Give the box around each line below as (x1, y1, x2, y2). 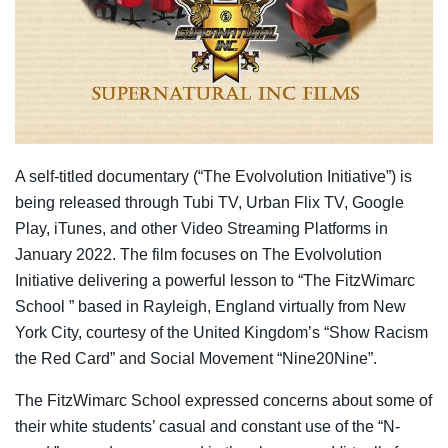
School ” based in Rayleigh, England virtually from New (15, 297, 406, 315)
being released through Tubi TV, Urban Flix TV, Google (15, 193, 404, 211)
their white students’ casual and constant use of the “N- (15, 417, 400, 435)
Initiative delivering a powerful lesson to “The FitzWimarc (15, 271, 415, 289)
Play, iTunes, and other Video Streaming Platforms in (15, 219, 388, 237)
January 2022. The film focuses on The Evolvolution (15, 245, 382, 263)
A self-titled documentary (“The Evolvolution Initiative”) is (15, 167, 412, 185)
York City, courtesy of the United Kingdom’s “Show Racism (15, 323, 428, 341)
